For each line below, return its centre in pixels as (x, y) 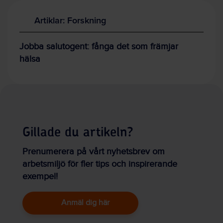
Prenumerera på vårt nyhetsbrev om (94, 151)
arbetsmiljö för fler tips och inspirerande (100, 164)
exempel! (40, 176)
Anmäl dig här (85, 203)
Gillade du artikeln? (78, 132)
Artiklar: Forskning (70, 20)
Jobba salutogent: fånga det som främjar (99, 46)
